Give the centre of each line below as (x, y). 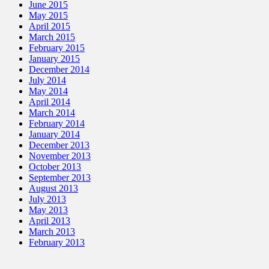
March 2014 (52, 113)
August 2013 (53, 189)
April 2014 (50, 102)
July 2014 (47, 80)
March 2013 (52, 232)
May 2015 (48, 16)
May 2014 (48, 91)
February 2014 (57, 124)
